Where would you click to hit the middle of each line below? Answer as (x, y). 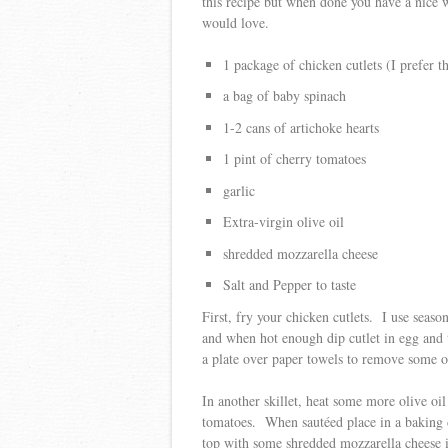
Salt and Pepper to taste (289, 285)
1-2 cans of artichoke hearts (301, 127)
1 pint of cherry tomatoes (294, 159)
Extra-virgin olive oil (283, 222)
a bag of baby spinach (284, 96)
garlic (239, 190)
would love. (235, 22)
